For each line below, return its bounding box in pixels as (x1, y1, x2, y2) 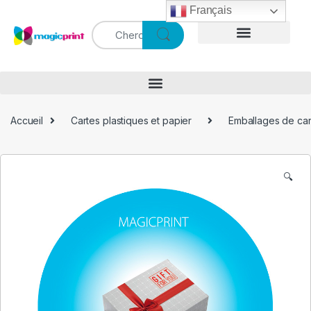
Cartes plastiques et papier (70, 114, 192, 126)
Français (187, 4, 232, 17)
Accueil (10, 114, 44, 126)
